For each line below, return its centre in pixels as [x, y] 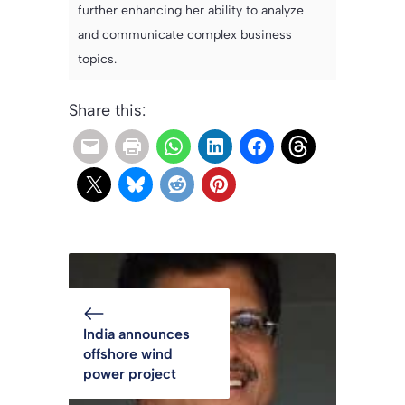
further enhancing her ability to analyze [191, 11]
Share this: [107, 111]
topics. [97, 60]
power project [130, 374]
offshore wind [128, 354]
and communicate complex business [185, 35]
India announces [137, 334]
